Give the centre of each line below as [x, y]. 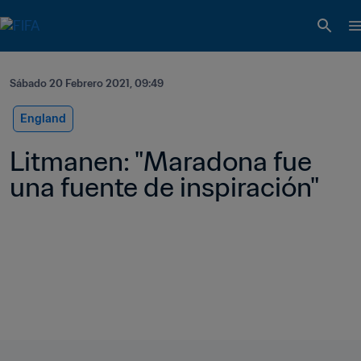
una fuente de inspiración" [164, 187]
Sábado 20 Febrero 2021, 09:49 [87, 83]
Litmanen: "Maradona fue [161, 161]
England [43, 118]
